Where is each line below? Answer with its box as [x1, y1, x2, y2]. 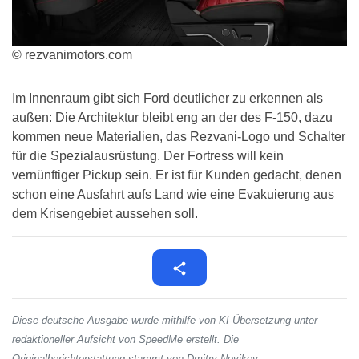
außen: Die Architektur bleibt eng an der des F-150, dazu [12, 111, 333, 125]
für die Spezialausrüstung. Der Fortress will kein [12, 149, 284, 163]
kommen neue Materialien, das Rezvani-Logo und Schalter [12, 130, 345, 144]
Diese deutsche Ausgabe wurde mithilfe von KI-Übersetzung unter [12, 314, 317, 327]
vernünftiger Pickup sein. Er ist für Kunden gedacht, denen [12, 168, 341, 183]
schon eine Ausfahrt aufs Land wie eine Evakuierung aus [12, 188, 334, 202]
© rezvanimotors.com [12, 48, 132, 63]
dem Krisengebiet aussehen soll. [12, 207, 198, 221]
